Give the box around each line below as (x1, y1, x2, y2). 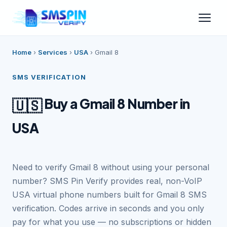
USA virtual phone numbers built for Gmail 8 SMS (12, 190, 207, 200)
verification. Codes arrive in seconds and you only (12, 203, 204, 213)
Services (38, 48, 67, 56)
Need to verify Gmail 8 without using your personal (12, 162, 209, 172)
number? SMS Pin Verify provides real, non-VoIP (12, 176, 202, 186)
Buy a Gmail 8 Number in (42, 95, 190, 112)
